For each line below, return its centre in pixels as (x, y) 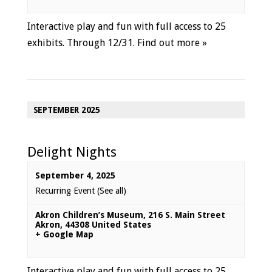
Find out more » (172, 43)
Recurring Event (66, 191)
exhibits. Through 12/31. (82, 43)
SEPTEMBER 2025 (66, 110)
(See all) (111, 191)
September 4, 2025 (75, 175)
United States (121, 225)
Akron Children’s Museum (89, 215)
